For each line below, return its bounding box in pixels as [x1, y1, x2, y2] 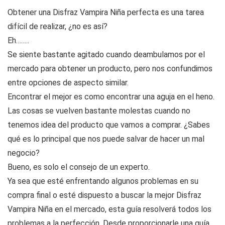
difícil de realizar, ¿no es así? [8, 22, 107, 32]
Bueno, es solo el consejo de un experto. [8, 162, 150, 172]
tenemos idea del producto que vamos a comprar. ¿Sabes [8, 120, 210, 130]
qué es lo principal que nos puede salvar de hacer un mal [8, 134, 204, 144]
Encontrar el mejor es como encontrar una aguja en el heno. [8, 92, 214, 102]
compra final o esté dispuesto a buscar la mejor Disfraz [8, 190, 201, 200]
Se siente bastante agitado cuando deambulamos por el [8, 50, 205, 60]
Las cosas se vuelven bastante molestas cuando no [8, 106, 190, 116]
